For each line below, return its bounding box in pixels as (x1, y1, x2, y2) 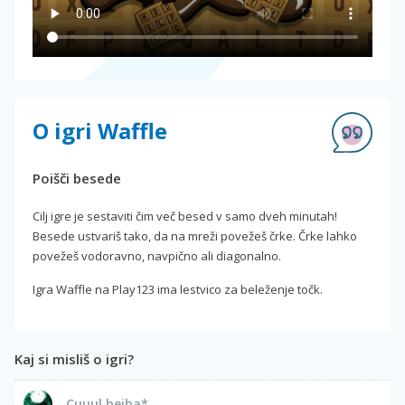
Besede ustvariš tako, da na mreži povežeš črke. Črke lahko (33, 228, 357, 245)
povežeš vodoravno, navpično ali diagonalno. (33, 248, 281, 265)
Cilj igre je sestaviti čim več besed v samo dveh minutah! (33, 208, 337, 225)
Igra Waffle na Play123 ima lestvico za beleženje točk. (33, 281, 323, 298)
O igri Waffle (33, 116, 167, 146)
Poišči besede (33, 169, 121, 188)
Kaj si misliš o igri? (14, 350, 134, 369)
